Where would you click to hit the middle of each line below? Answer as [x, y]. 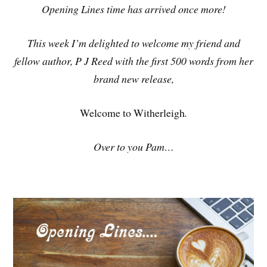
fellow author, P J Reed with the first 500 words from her [133, 60]
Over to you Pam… [133, 146]
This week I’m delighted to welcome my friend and [133, 43]
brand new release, [133, 78]
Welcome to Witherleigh [132, 112]
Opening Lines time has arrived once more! [133, 9]
